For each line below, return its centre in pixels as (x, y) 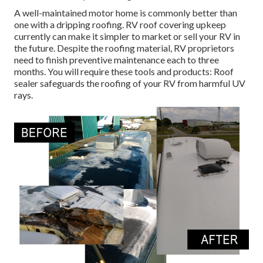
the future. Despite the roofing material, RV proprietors (124, 48)
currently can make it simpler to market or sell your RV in (127, 36)
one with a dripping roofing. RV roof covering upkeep (120, 25)
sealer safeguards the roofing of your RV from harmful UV (130, 83)
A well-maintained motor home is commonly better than (126, 13)
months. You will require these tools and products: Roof (124, 72)
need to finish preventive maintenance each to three (117, 60)
